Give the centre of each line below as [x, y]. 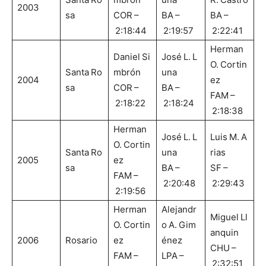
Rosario [81, 240]
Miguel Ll [229, 217]
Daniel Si [132, 57]
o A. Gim [179, 225]
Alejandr [179, 210]
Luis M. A [229, 137]
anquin [224, 233]
